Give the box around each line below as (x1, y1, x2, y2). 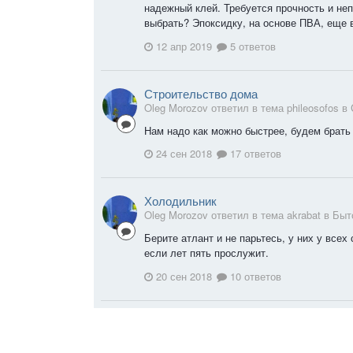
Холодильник (144, 192, 217, 210)
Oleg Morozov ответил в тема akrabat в (144, 207, 333, 223)
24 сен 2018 (156, 146, 212, 162)
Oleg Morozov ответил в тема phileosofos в (144, 99, 351, 115)
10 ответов (227, 268, 281, 284)
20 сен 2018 (156, 268, 212, 284)
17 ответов (227, 146, 281, 162)
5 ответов (227, 38, 276, 54)
